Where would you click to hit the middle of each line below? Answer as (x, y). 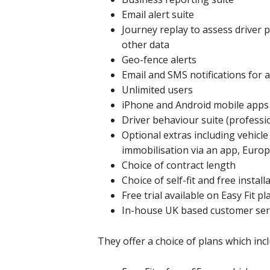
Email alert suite (158, 14)
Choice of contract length (179, 165)
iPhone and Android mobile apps (195, 105)
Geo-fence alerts (159, 60)
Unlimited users (157, 90)
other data (146, 45)
